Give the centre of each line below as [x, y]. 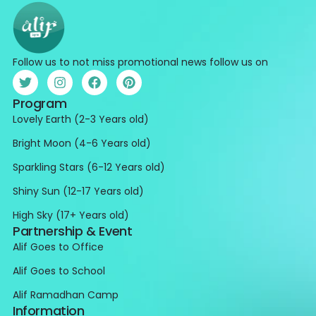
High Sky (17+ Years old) [71, 215]
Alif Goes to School [59, 271]
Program [39, 103]
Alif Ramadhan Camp [65, 294]
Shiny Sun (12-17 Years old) [78, 191]
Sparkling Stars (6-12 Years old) [89, 167]
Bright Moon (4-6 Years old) [81, 143]
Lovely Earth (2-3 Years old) [80, 119]
